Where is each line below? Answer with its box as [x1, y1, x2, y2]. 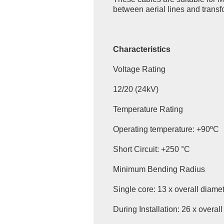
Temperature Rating [112, 105, 183, 114]
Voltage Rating [112, 65, 167, 74]
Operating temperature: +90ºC [112, 125, 219, 134]
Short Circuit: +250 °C [112, 145, 190, 154]
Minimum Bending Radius [112, 165, 207, 174]
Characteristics [112, 45, 170, 54]
